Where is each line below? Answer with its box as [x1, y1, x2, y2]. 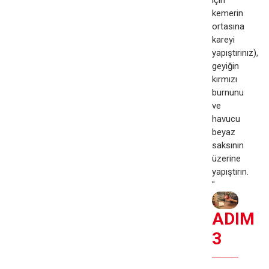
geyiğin [211, 60, 239, 71]
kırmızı [211, 73, 237, 85]
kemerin [211, 7, 243, 19]
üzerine [211, 153, 241, 164]
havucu [211, 113, 240, 124]
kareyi [211, 34, 235, 45]
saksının [211, 139, 244, 151]
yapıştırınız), [211, 47, 258, 58]
